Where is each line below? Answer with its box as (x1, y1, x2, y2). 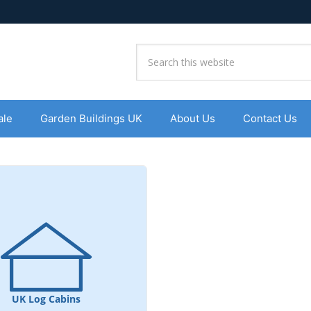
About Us (169, 112, 215, 125)
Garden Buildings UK (40, 112, 142, 125)
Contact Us (242, 112, 297, 125)
